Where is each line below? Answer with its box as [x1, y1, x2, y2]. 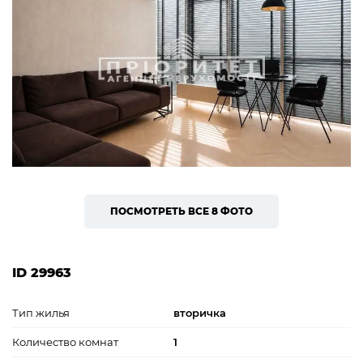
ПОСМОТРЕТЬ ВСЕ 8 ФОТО [110, 204, 253, 217]
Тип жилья [12, 305, 70, 319]
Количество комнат [12, 335, 118, 348]
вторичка [173, 305, 226, 319]
